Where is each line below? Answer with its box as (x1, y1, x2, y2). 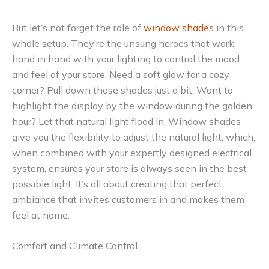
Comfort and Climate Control (12, 240, 138, 252)
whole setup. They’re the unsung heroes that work (12, 37, 234, 49)
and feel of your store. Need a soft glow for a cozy (12, 68, 229, 80)
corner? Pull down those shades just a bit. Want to (12, 83, 233, 96)
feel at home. (12, 208, 70, 221)
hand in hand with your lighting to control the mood (12, 52, 240, 65)
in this (214, 21, 244, 34)
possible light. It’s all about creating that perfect (12, 177, 222, 190)
